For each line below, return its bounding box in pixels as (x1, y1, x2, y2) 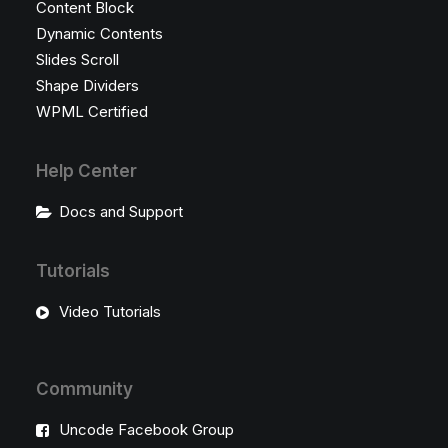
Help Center (36, 161, 137, 181)
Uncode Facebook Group (58, 420, 234, 439)
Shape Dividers (36, 76, 139, 95)
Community (36, 379, 133, 399)
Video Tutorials (58, 302, 161, 321)
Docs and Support (58, 202, 183, 221)
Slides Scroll (36, 50, 119, 69)
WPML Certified (36, 102, 148, 121)
